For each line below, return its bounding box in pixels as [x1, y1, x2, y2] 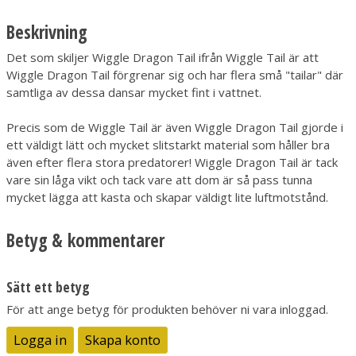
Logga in [14, 330, 67, 349]
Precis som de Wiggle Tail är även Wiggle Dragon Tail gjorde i [6, 119, 343, 136]
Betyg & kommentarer [6, 227, 164, 253]
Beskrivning [6, 19, 87, 44]
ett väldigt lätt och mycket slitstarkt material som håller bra [6, 137, 330, 153]
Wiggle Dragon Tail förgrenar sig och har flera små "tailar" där [6, 67, 343, 83]
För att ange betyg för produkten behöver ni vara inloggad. [6, 300, 328, 317]
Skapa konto [84, 330, 161, 349]
